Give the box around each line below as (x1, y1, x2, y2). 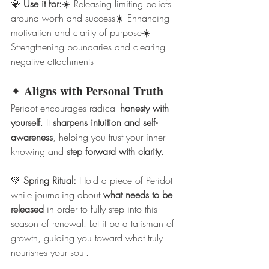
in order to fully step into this (44, 202, 160, 216)
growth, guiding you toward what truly (11, 231, 166, 245)
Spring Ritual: (23, 174, 76, 187)
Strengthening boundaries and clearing (11, 40, 168, 54)
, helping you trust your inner (53, 130, 168, 144)
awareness (11, 130, 53, 144)
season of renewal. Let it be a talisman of (11, 217, 177, 231)
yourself (11, 116, 40, 130)
